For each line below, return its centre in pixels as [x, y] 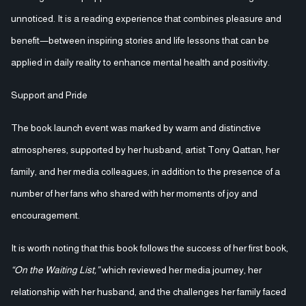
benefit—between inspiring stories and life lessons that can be [140, 40]
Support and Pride [49, 95]
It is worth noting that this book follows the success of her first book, [150, 248]
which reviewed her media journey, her [181, 269]
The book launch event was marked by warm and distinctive [136, 127]
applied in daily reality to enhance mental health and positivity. [140, 62]
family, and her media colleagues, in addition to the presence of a [145, 171]
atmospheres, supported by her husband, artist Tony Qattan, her [145, 149]
